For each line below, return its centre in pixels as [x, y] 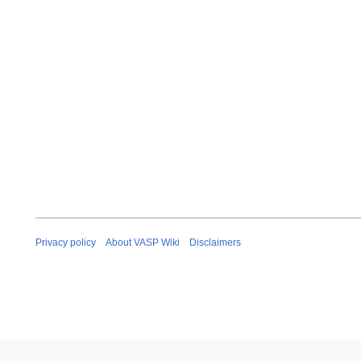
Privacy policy [66, 242]
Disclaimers [215, 242]
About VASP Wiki [143, 242]
